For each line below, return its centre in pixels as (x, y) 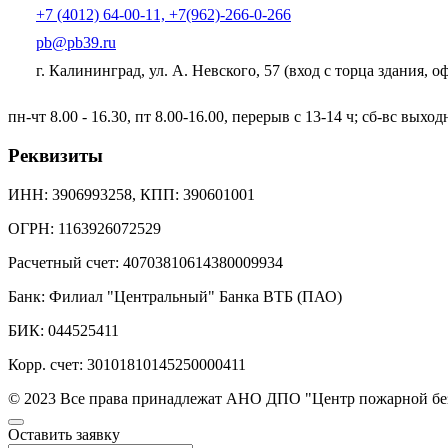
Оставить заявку (64, 434)
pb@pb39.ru (76, 43)
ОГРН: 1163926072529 (84, 228)
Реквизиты (55, 156)
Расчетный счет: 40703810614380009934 (145, 262)
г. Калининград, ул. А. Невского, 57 (160, 71)
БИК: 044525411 (63, 330)
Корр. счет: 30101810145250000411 (127, 364)
